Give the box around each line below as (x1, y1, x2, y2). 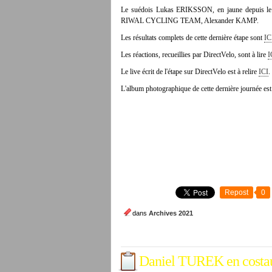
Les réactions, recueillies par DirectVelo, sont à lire (121, 50, 268, 59)
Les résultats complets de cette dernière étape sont (121, 33, 264, 42)
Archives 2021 (149, 209, 193, 217)
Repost (225, 188, 248, 197)
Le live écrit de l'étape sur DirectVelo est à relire (121, 67, 259, 76)
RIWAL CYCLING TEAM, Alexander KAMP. (121, 16, 259, 25)
